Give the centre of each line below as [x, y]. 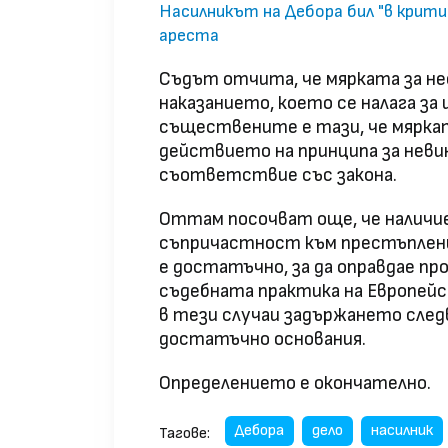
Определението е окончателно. [295, 384]
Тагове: [184, 433]
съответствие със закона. [278, 176]
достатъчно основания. [262, 340]
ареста [189, 36]
